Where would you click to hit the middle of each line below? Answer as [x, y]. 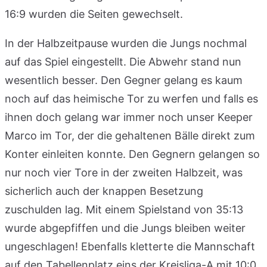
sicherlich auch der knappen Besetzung [104, 191]
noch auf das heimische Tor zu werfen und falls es [131, 98]
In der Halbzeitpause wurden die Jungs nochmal [126, 43]
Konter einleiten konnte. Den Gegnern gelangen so [132, 154]
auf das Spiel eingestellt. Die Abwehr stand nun [123, 61]
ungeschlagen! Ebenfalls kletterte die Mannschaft [130, 246]
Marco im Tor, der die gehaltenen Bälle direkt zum [130, 135]
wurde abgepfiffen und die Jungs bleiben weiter [125, 228]
